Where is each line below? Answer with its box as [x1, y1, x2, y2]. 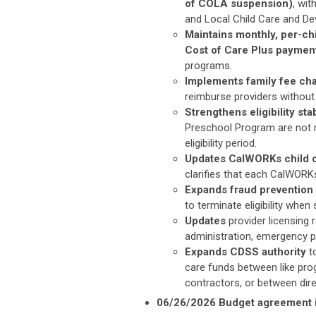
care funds [185, 260, 235, 274]
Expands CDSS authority [185, 245, 306, 258]
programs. [185, 59, 232, 72]
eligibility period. [185, 136, 257, 150]
